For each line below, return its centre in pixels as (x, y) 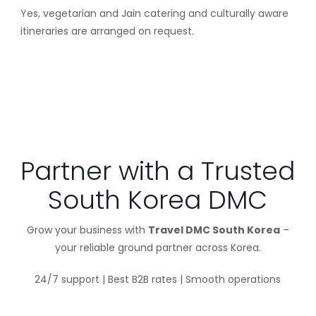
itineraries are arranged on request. (107, 31)
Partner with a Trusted (158, 171)
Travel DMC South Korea (214, 230)
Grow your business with (87, 230)
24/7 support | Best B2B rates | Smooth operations (158, 279)
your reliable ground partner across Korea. (158, 248)
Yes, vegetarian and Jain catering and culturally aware (154, 13)
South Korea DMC (158, 200)
